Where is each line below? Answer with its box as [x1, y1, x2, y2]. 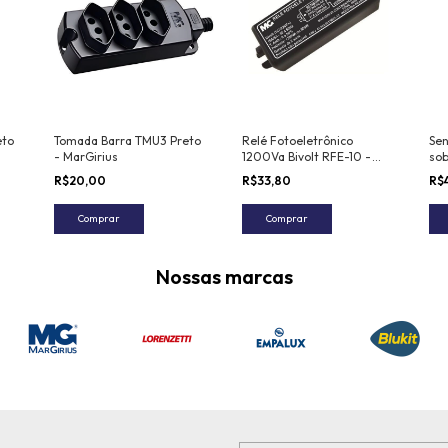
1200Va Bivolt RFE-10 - [241, 148, 372, 164]
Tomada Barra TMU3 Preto [54, 132, 201, 148]
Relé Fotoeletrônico [241, 132, 353, 148]
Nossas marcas [155, 263, 293, 289]
